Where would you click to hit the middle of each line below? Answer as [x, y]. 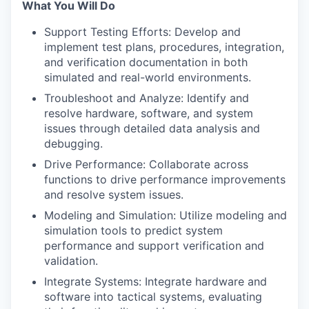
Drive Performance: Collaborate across [146, 164]
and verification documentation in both [146, 62]
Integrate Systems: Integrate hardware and [156, 281]
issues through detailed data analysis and [152, 128]
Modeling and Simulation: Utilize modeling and [166, 215]
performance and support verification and [154, 246]
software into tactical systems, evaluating [153, 297]
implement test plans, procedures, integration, [164, 47]
